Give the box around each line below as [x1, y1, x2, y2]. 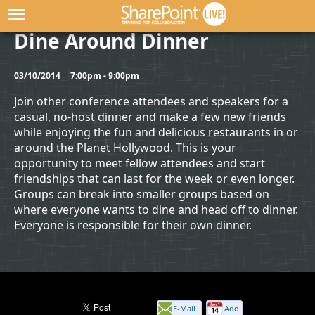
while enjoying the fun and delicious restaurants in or [14, 124, 298, 140]
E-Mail [172, 302, 195, 314]
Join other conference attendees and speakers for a [14, 93, 288, 109]
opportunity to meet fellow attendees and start [14, 155, 265, 171]
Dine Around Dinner [14, 27, 209, 54]
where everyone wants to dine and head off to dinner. [14, 201, 298, 217]
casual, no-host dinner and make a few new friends [14, 108, 286, 124]
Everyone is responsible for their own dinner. [14, 217, 252, 233]
